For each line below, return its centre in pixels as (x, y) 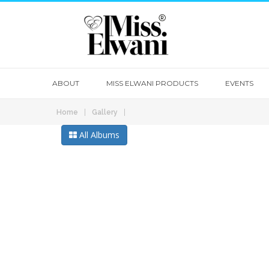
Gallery (105, 112)
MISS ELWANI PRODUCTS (152, 83)
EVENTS (239, 83)
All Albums (98, 135)
